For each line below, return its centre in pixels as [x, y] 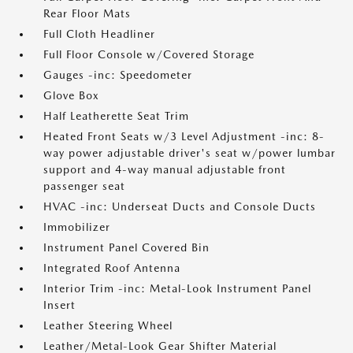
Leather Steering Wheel [108, 325]
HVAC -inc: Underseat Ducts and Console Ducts [180, 206]
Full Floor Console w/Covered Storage [149, 54]
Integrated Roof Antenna [112, 268]
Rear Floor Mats [87, 13]
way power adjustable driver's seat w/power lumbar [190, 153]
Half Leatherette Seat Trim [116, 116]
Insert [59, 305]
